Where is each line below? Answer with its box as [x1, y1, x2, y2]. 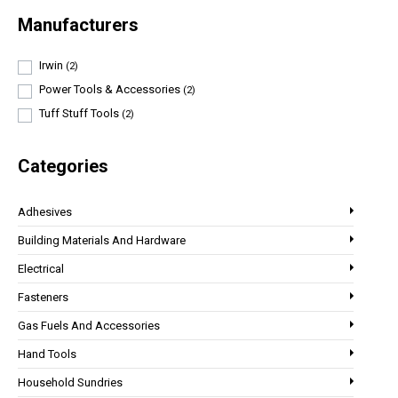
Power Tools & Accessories [39, 83, 183, 97]
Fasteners [18, 290, 68, 304]
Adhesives [18, 204, 72, 219]
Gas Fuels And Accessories [18, 318, 160, 332]
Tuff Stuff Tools [39, 107, 122, 121]
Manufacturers [18, 14, 139, 36]
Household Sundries [18, 375, 123, 389]
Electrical [18, 261, 64, 275]
